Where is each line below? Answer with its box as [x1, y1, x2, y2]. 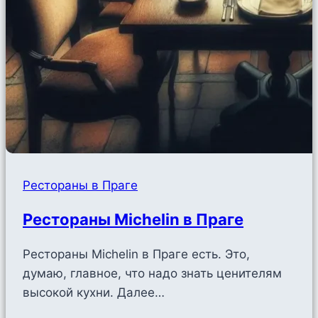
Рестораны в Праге [23, 178, 138, 193]
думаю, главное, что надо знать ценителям [23, 265, 282, 280]
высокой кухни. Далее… [23, 285, 165, 300]
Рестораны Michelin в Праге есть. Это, [23, 246, 250, 261]
